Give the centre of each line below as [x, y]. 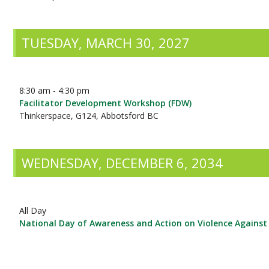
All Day [33, 210]
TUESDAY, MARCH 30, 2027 [106, 43]
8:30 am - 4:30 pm [55, 90]
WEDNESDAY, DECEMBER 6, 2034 [122, 163]
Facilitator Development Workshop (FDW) [106, 103]
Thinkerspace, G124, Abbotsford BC [89, 116]
